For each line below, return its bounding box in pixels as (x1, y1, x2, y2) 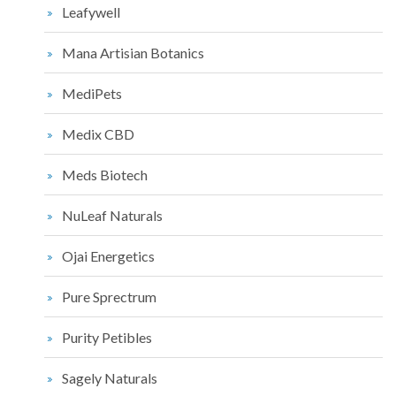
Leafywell (62, 4, 120, 21)
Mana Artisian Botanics (62, 44, 204, 62)
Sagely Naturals (62, 369, 157, 387)
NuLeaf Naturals (62, 207, 163, 225)
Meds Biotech (62, 166, 148, 184)
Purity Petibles (62, 329, 152, 346)
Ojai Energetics (62, 247, 155, 265)
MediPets (62, 85, 122, 103)
